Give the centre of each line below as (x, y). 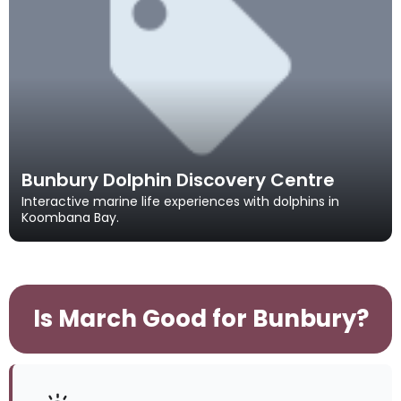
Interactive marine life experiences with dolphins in (180, 202)
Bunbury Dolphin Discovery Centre (178, 180)
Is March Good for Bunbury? (200, 319)
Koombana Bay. (70, 218)
